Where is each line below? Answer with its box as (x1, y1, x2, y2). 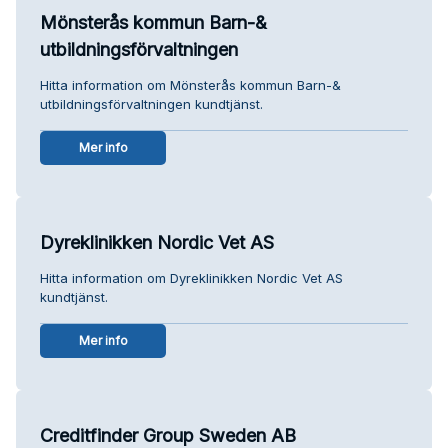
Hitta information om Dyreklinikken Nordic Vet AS (40, 269, 343, 286)
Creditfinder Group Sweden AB (40, 424, 296, 446)
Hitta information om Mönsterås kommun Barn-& (40, 76, 341, 93)
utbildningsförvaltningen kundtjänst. (40, 95, 263, 112)
